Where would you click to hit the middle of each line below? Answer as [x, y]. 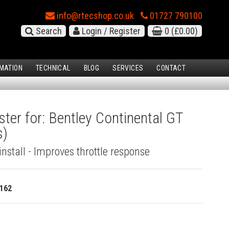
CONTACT [171, 68]
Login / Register [110, 31]
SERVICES [128, 68]
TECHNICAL [53, 68]
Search [48, 31]
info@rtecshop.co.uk [94, 16]
